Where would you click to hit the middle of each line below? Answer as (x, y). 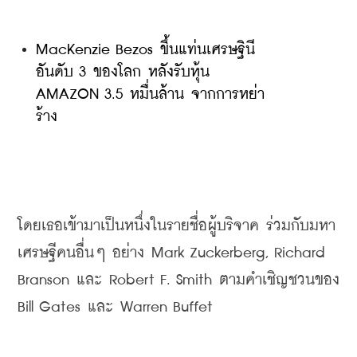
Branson (47, 280)
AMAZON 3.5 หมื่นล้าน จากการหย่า (150, 94)
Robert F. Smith (161, 280)
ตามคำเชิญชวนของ (279, 280)
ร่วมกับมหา (301, 226)
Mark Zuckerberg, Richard (235, 253)
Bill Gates (53, 307)
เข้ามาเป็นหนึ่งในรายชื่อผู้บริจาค (161, 226)
